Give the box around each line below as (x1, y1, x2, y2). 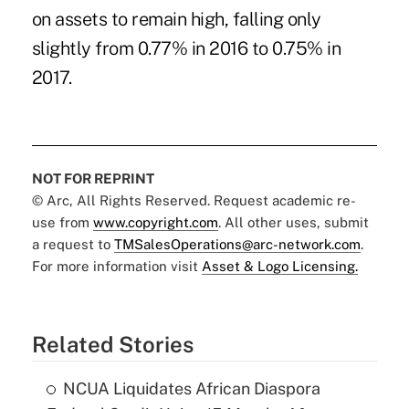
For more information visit (31, 257, 202, 274)
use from (31, 214, 93, 230)
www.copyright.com (92, 214, 218, 230)
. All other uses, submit (217, 214, 369, 230)
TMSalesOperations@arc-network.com (113, 236, 361, 252)
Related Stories (31, 330, 194, 357)
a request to (31, 236, 114, 252)
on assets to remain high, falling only (31, 7, 321, 30)
